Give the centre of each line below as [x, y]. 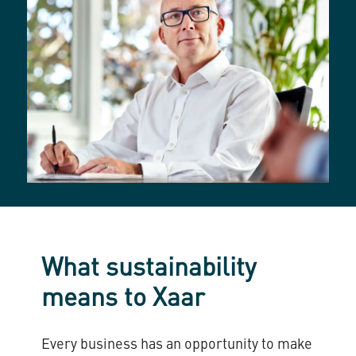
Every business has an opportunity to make [177, 345]
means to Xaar [122, 300]
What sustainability [148, 270]
